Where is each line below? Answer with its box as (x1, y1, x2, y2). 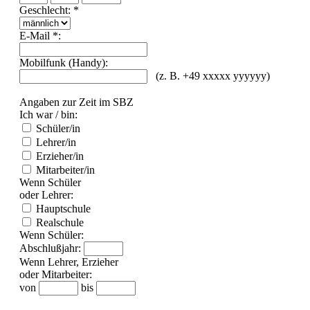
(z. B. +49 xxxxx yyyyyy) (147, 69, 270, 82)
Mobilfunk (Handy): (19, 56, 108, 69)
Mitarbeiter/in (33, 163, 95, 176)
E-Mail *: (19, 29, 61, 42)
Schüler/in (33, 122, 80, 134)
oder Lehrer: (19, 188, 73, 201)
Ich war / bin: (19, 108, 77, 120)
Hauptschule (33, 202, 91, 215)
